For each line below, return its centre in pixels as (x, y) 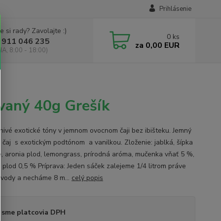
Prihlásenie (175, 9)
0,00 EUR (161, 45)
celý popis (87, 178)
